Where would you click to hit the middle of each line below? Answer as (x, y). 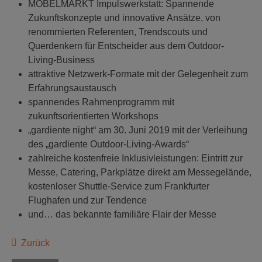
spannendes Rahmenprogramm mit (101, 102)
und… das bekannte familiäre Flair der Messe (122, 215)
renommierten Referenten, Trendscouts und (118, 32)
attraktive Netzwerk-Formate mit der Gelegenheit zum (138, 74)
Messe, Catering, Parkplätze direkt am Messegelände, (140, 173)
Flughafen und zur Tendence (87, 201)
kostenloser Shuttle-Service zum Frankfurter (119, 187)
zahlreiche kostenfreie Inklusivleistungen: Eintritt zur (135, 158)
